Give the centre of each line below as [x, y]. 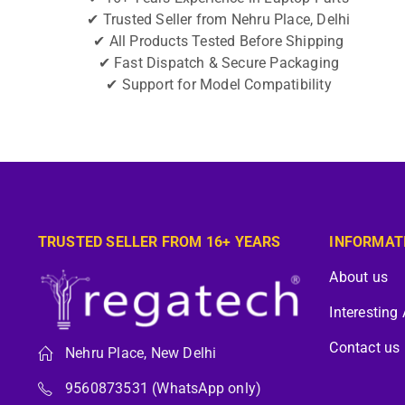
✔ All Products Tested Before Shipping [219, 42]
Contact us [365, 348]
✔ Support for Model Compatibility [219, 85]
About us [359, 277]
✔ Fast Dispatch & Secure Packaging [219, 64]
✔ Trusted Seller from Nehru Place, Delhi [219, 20]
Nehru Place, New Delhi [141, 353]
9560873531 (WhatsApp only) [164, 388]
